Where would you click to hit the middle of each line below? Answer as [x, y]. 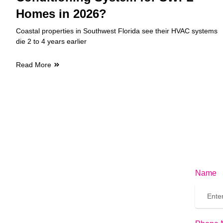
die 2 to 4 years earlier [51, 41]
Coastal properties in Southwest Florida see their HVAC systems [117, 31]
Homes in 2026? [61, 13]
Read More [34, 64]
